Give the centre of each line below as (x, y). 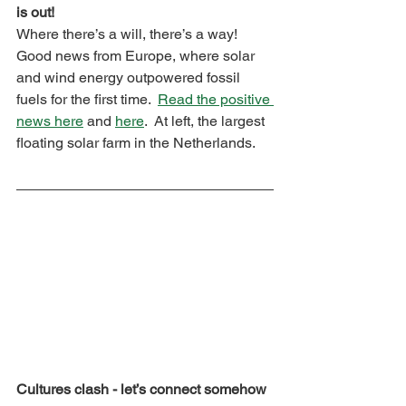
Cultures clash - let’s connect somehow (141, 389)
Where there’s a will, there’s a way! (130, 34)
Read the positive (216, 100)
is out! (35, 13)
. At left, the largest (206, 121)
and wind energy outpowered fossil (130, 78)
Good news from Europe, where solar (137, 56)
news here (50, 121)
